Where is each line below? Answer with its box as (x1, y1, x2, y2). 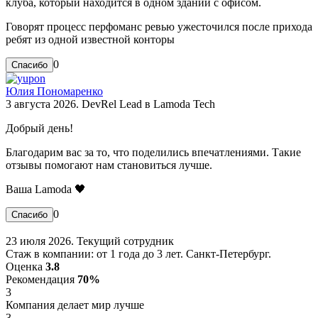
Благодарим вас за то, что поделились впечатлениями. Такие (6, 146, 301, 158)
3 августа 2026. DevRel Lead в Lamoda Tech (6, 97, 215, 110)
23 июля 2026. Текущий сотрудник (6, 234, 174, 247)
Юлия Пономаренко (6, 84, 103, 97)
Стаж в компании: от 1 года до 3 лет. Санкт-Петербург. (6, 247, 271, 260)
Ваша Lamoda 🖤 (6, 182, 86, 195)
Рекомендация (6, 273, 77, 285)
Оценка (6, 260, 45, 273)
